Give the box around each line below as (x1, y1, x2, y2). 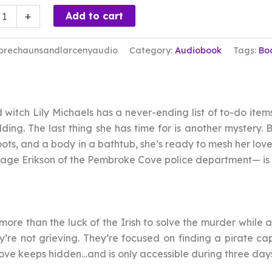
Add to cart (65, 10, 123, 22)
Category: (129, 45, 175, 56)
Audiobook (174, 45, 222, 56)
